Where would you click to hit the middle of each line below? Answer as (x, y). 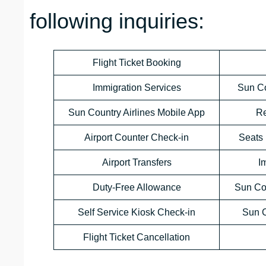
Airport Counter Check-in (137, 138)
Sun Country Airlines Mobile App (137, 113)
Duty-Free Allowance (137, 188)
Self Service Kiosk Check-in (137, 213)
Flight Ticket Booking (137, 63)
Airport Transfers (137, 163)
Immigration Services (137, 88)
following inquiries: (117, 21)
